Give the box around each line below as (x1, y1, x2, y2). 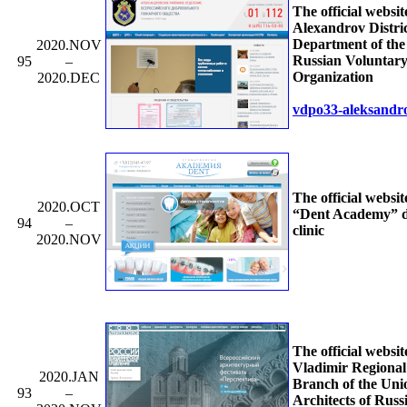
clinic (293, 222, 324, 238)
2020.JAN (38, 368, 99, 384)
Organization (293, 68, 373, 84)
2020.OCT (37, 198, 100, 214)
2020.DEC (37, 69, 100, 85)
